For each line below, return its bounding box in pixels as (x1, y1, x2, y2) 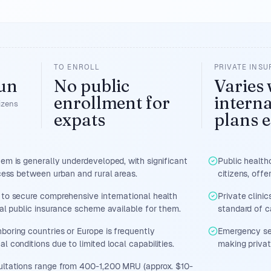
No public (54, 76, 130, 96)
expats (54, 109, 105, 130)
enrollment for (54, 93, 170, 113)
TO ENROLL (54, 63, 100, 71)
